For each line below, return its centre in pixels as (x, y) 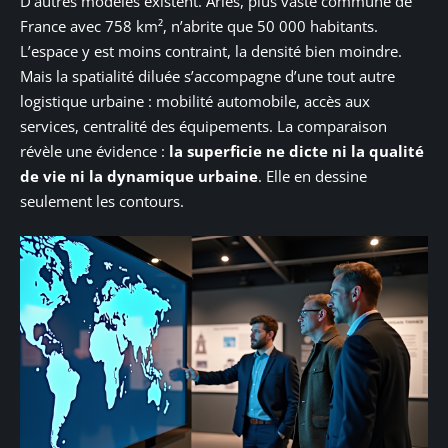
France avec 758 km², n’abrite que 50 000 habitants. (199, 25)
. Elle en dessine (312, 175)
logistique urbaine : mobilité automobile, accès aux (195, 100)
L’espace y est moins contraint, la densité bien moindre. (211, 50)
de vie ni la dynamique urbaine (139, 175)
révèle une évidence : (94, 150)
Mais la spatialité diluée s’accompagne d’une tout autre (207, 75)
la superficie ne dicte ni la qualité (296, 150)
